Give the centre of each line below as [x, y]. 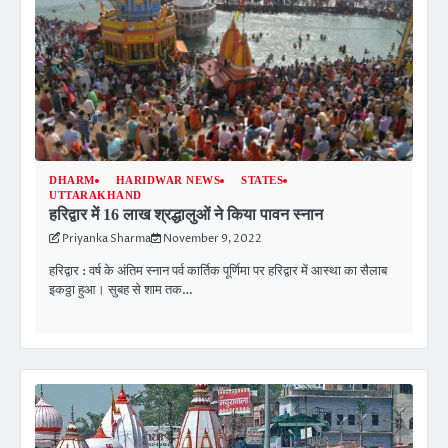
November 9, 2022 [212, 239]
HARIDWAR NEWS [167, 180]
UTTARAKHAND [95, 195]
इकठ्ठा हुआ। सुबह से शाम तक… [121, 290]
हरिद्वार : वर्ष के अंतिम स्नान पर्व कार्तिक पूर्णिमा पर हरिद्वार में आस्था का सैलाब [218, 271]
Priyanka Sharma [106, 239]
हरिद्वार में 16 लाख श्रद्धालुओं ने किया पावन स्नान [188, 215]
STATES [262, 180]
